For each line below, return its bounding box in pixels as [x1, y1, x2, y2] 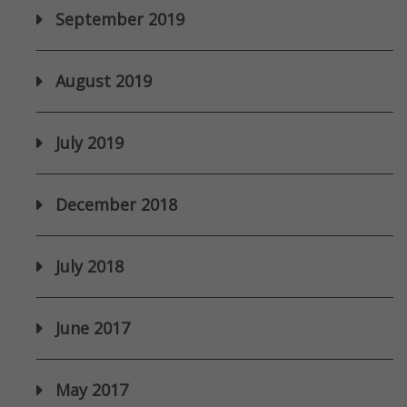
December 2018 [55, 194, 177, 216]
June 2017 [55, 317, 130, 340]
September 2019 [55, 8, 184, 31]
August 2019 [55, 70, 152, 93]
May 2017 [55, 379, 128, 402]
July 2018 [55, 255, 124, 278]
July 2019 [55, 132, 124, 154]
